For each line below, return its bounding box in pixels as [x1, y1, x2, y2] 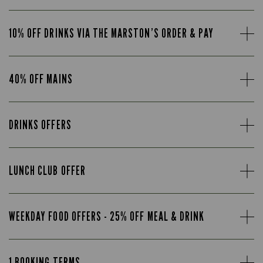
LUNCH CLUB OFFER [9, 163, 86, 178]
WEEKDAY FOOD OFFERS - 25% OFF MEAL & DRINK [9, 209, 205, 224]
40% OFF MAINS [9, 72, 73, 86]
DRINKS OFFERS [9, 117, 72, 132]
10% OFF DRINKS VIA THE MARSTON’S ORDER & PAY [9, 26, 214, 41]
